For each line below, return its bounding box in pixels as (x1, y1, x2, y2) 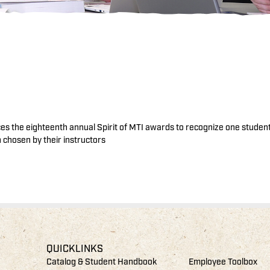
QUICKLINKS (46, 243, 104, 256)
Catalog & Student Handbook (46, 257, 157, 268)
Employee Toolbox (189, 257, 258, 268)
